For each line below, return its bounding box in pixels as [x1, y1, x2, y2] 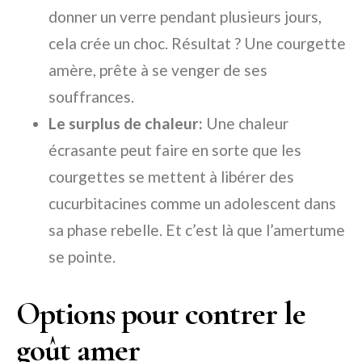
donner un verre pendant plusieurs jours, [48, 7, 322, 27]
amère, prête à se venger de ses [48, 61, 267, 80]
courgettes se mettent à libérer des [48, 167, 294, 187]
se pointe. [48, 247, 116, 267]
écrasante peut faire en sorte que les [48, 141, 301, 160]
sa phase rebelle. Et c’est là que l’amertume [48, 221, 345, 240]
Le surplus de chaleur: [48, 114, 203, 133]
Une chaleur [203, 114, 288, 133]
